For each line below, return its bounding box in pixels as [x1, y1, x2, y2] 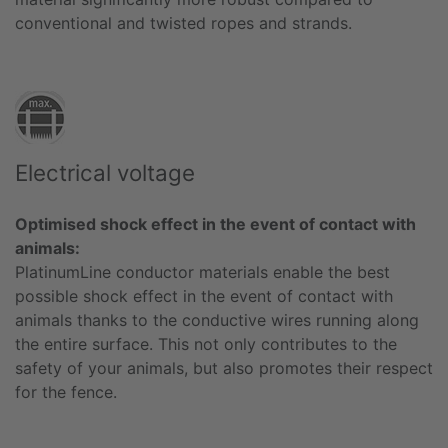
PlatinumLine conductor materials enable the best [15, 261, 390, 282]
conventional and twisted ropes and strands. [15, 12, 352, 33]
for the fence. [15, 381, 117, 402]
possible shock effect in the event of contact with [15, 285, 393, 306]
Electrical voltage [15, 158, 195, 186]
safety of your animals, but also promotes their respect [15, 357, 433, 378]
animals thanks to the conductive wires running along [15, 309, 419, 330]
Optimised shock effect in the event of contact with [15, 213, 416, 234]
